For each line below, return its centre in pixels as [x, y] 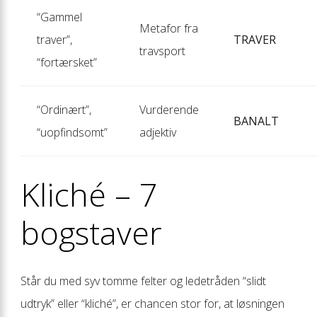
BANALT [256, 121]
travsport [162, 51]
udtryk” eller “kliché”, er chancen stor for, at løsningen [152, 303]
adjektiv [157, 132]
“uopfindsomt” [72, 132]
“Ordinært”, [64, 109]
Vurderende [169, 109]
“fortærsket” [67, 62]
